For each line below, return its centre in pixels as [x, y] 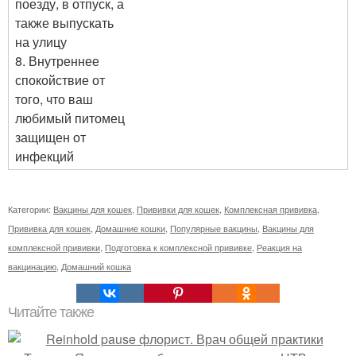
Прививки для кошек [178, 209]
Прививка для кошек [49, 228]
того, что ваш [54, 99]
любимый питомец [70, 118]
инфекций [44, 156]
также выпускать [64, 23]
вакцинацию [32, 266]
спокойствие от [60, 80]
